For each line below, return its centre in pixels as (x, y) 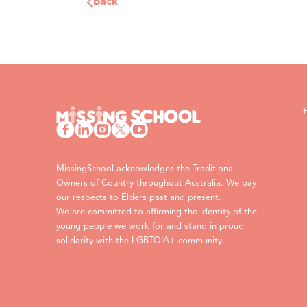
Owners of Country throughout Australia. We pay (156, 183)
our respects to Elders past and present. (142, 197)
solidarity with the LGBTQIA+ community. (140, 241)
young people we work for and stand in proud (150, 226)
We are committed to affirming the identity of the (157, 212)
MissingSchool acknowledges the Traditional (146, 169)
